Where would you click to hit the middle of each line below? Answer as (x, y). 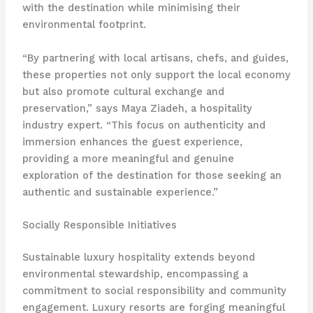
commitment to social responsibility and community (154, 290)
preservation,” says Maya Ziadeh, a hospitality (137, 108)
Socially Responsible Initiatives (99, 225)
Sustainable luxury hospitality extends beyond (138, 257)
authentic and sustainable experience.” (120, 192)
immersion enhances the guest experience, (132, 141)
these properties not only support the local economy (156, 74)
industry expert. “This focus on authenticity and (144, 125)
